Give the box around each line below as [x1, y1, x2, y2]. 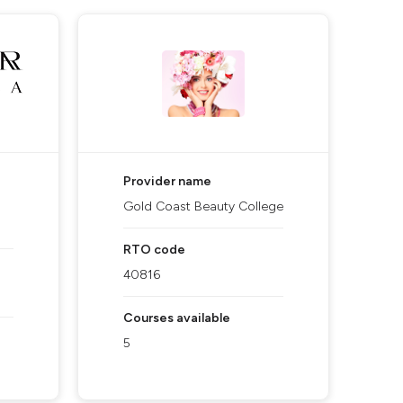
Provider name [123, 174, 211, 189]
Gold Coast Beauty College [123, 199, 283, 214]
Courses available [123, 310, 230, 326]
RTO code [123, 242, 185, 257]
